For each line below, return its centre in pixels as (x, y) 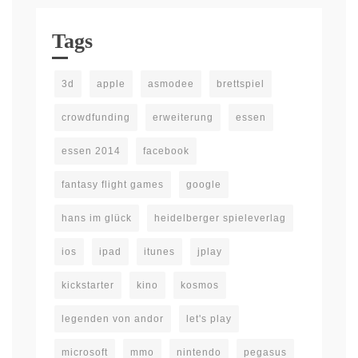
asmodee (171, 84)
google (204, 184)
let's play (209, 318)
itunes (159, 251)
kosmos (200, 285)
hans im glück (97, 218)
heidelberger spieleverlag (220, 218)
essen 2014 (91, 151)
